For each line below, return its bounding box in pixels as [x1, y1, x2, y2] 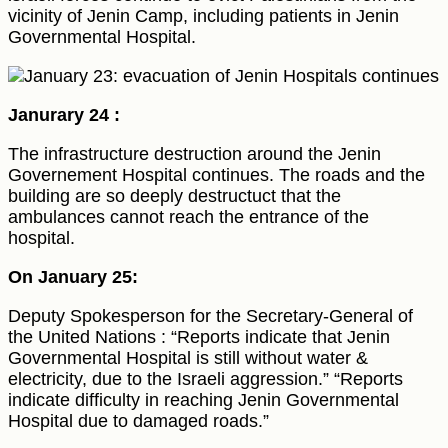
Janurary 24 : [8, 105, 120, 126]
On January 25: [8, 267, 138, 288]
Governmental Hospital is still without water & [8, 348, 368, 369]
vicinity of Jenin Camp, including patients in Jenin [8, 6, 399, 27]
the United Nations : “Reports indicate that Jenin [8, 327, 390, 348]
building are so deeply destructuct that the [8, 186, 341, 207]
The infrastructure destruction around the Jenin [8, 144, 381, 165]
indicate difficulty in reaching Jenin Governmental [8, 390, 399, 411]
